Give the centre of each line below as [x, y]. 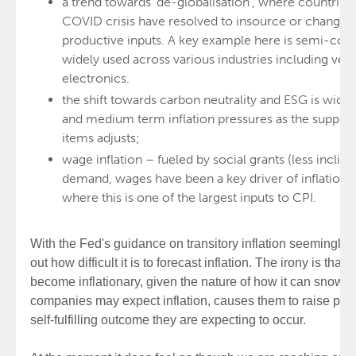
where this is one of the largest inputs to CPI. [189, 197]
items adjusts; [103, 138]
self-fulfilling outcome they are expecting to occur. [168, 320]
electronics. [96, 78]
